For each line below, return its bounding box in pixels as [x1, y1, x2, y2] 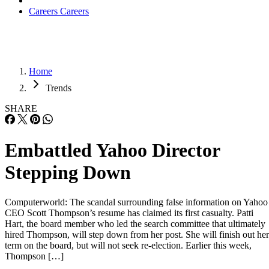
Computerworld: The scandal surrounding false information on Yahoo [5, 196, 268, 207]
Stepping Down [5, 162, 131, 184]
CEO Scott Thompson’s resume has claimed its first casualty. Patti [5, 207, 253, 218]
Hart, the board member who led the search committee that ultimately [5, 218, 265, 229]
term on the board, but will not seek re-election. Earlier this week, [5, 240, 252, 250]
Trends [46, 83, 71, 93]
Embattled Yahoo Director [5, 139, 220, 162]
